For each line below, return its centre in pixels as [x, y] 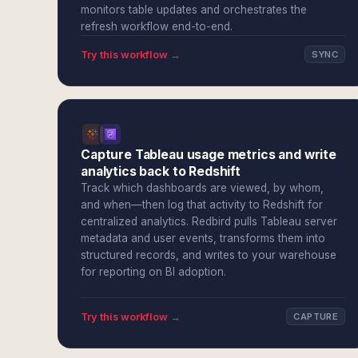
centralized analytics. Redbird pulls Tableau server [209, 221]
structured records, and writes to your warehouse [209, 255]
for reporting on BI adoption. [153, 272]
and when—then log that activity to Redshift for [202, 205]
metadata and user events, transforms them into [203, 238]
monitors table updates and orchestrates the [194, 10]
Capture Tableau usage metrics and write [209, 155]
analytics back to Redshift [161, 171]
